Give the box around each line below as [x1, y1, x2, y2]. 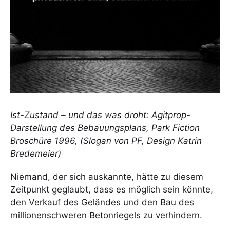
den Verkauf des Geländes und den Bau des [10, 197, 194, 207]
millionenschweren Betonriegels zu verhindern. [10, 209, 202, 220]
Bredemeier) [10, 148, 61, 159]
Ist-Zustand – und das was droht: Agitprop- [10, 109, 190, 120]
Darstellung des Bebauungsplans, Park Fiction [10, 122, 200, 133]
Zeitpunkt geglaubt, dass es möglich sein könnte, [10, 184, 213, 195]
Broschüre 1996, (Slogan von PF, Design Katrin [10, 135, 202, 146]
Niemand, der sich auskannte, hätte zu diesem [10, 171, 203, 182]
